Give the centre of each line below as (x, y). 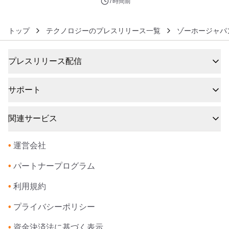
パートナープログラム (54, 166)
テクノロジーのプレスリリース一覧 (103, 31)
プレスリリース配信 (45, 61)
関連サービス (33, 119)
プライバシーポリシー (54, 207)
